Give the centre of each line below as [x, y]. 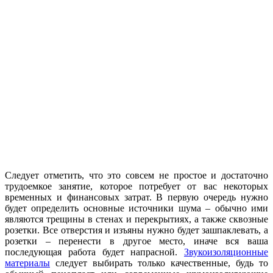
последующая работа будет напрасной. [94, 252]
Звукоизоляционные [226, 252]
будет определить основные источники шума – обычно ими [136, 208]
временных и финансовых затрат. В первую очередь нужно [136, 197]
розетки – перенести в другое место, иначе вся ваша [136, 241]
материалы [27, 263]
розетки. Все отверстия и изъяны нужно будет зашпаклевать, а [136, 230]
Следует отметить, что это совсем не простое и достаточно [136, 175]
